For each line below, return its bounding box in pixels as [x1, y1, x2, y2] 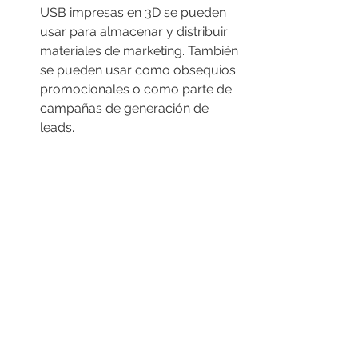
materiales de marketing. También [40, 42, 241, 58]
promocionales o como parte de [40, 81, 235, 97]
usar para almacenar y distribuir [40, 23, 231, 39]
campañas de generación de [40, 100, 212, 116]
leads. [40, 119, 74, 135]
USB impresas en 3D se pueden [40, 4, 229, 20]
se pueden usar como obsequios [40, 62, 239, 78]
